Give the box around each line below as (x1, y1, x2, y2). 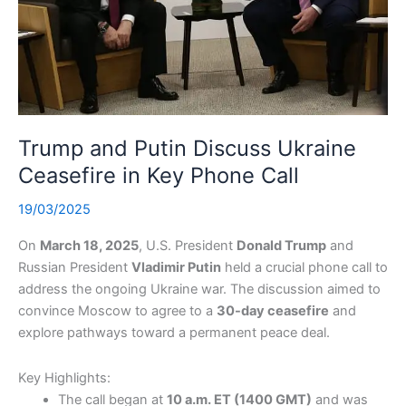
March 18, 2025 (40, 237, 139, 255)
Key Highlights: (18, 369, 111, 386)
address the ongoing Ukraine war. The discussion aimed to (18, 281, 381, 298)
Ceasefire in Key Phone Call (18, 161, 299, 188)
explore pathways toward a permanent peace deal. (18, 324, 330, 342)
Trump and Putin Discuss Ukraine (18, 134, 356, 161)
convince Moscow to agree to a (18, 303, 217, 320)
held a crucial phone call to (221, 259, 388, 276)
